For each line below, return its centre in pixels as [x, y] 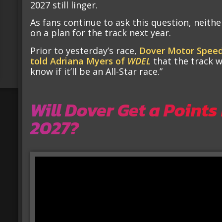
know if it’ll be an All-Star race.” [97, 71]
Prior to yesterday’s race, [85, 50]
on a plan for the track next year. [101, 33]
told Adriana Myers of [79, 61]
